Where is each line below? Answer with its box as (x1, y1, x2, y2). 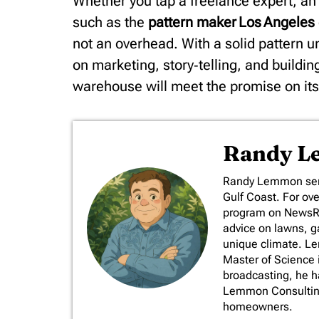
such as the (73, 13, 148, 31)
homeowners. (223, 300, 293, 314)
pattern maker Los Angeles (148, 13, 315, 31)
